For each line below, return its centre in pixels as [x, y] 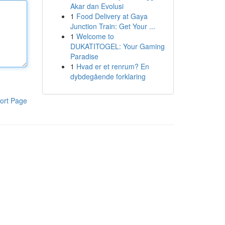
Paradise [84, 56]
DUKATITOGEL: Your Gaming [117, 46]
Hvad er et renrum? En [113, 66]
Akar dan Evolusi [97, 6]
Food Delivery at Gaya [112, 16]
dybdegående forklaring [108, 76]
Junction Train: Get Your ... [113, 26]
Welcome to [95, 36]
